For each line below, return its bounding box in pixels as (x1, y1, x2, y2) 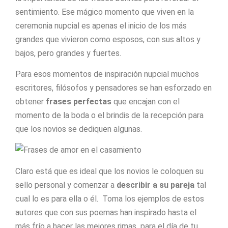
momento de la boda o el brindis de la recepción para (15, 110, 204, 121)
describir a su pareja (117, 180, 194, 190)
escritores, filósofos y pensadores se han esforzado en (15, 83, 212, 93)
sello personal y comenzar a (15, 180, 117, 190)
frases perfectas (46, 97, 111, 107)
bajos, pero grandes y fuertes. (15, 48, 121, 58)
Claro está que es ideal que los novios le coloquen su (15, 166, 204, 176)
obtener (15, 97, 46, 107)
